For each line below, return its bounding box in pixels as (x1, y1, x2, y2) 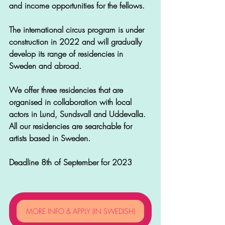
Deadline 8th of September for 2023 (9, 157, 135, 168)
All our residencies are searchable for (9, 121, 135, 132)
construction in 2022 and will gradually (9, 36, 144, 48)
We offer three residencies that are (9, 84, 126, 96)
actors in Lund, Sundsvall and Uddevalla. (9, 108, 148, 120)
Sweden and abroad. (9, 60, 81, 72)
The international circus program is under (9, 24, 147, 36)
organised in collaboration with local (9, 96, 134, 108)
